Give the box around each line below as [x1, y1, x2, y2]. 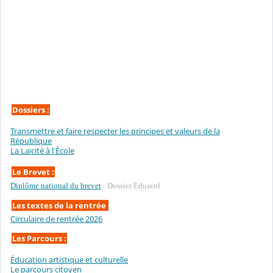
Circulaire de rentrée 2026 [10, 213, 102, 225]
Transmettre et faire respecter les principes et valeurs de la [10, 125, 220, 136]
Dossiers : [12, 104, 49, 115]
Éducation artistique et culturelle [10, 253, 128, 265]
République [10, 135, 52, 146]
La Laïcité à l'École [10, 144, 74, 156]
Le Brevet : [12, 166, 54, 177]
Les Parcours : [12, 232, 66, 244]
